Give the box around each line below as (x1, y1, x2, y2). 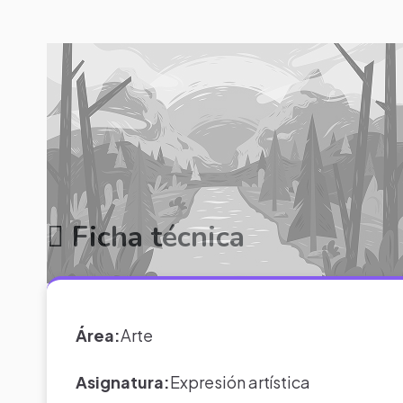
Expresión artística (170, 371, 311, 392)
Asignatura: (76, 371, 171, 392)
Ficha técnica (64, 217, 246, 256)
